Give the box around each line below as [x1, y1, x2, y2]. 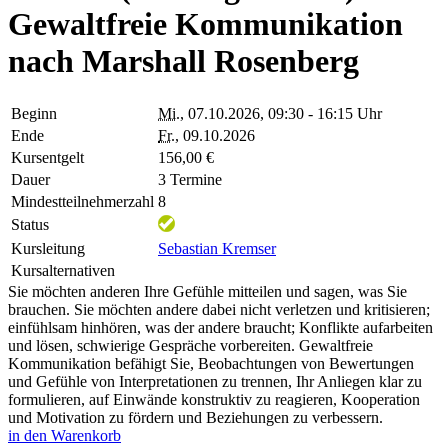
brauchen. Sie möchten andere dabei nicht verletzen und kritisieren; [8, 300, 430, 318]
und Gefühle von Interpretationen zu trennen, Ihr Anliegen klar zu [8, 372, 422, 390]
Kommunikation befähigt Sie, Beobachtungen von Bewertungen [8, 354, 414, 372]
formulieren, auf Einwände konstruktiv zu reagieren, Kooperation [8, 390, 420, 408]
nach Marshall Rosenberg [8, 43, 359, 80]
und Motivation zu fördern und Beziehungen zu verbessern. [8, 408, 383, 426]
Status [11, 215, 49, 233]
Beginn [11, 104, 57, 122]
